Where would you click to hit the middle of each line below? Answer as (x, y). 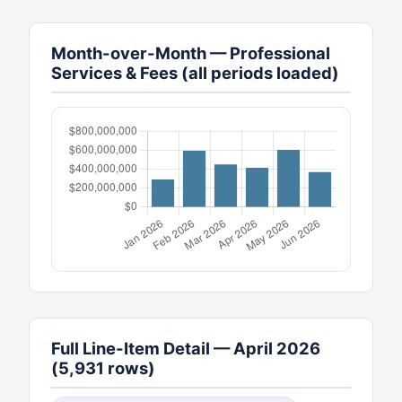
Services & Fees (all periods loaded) (195, 72)
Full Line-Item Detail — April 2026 (186, 348)
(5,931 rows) (103, 367)
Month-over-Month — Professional (191, 52)
